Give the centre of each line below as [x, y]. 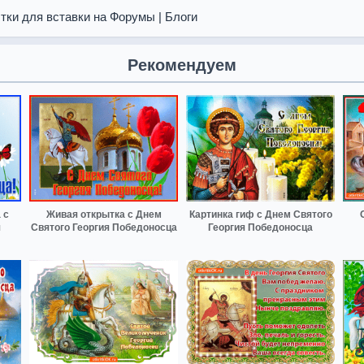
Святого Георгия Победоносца [104, 227]
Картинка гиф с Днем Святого [260, 214]
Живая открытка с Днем [104, 214]
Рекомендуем [182, 65]
